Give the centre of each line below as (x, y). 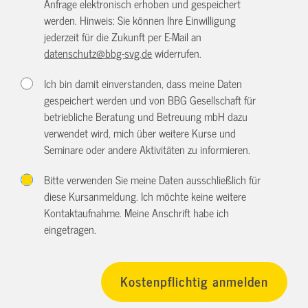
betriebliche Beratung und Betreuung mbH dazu (146, 117)
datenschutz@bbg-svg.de (98, 53)
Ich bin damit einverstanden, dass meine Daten (143, 84)
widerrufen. (177, 53)
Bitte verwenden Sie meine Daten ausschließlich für (153, 180)
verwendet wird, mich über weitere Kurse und (140, 133)
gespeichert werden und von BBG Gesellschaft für (150, 100)
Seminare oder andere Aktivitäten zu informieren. (147, 150)
